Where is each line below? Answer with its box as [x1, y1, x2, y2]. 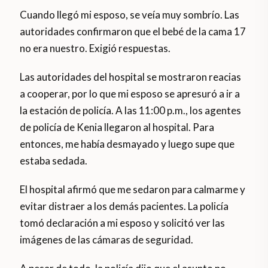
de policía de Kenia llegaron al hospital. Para [20, 121, 215, 134]
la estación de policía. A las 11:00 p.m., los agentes [20, 104, 242, 117]
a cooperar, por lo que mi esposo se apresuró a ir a [20, 87, 240, 100]
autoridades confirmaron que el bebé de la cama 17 [20, 25, 246, 38]
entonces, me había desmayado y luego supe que [20, 138, 235, 151]
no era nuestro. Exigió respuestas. [20, 42, 171, 55]
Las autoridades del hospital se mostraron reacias [20, 71, 242, 84]
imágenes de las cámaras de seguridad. [20, 233, 194, 246]
